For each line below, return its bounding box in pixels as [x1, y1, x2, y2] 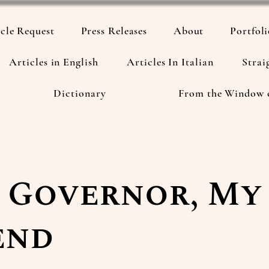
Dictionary [53, 86, 106, 100]
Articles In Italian [127, 55, 214, 68]
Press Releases [80, 24, 148, 37]
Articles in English [9, 55, 98, 68]
